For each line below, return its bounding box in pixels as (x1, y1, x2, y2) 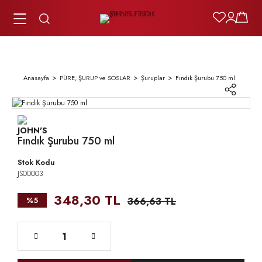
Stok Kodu (18, 157, 55, 168)
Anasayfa (23, 73, 49, 82)
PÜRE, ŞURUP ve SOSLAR (60, 73, 130, 82)
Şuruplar (141, 73, 165, 82)
